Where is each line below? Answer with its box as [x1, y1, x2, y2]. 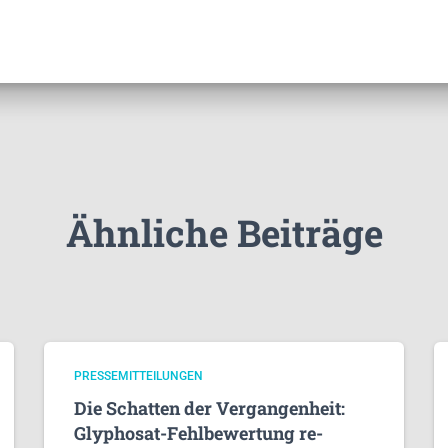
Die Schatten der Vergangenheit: [74, 396, 345, 420]
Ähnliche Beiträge [65, 208, 383, 257]
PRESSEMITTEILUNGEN [74, 369, 203, 383]
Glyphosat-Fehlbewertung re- [74, 421, 323, 445]
